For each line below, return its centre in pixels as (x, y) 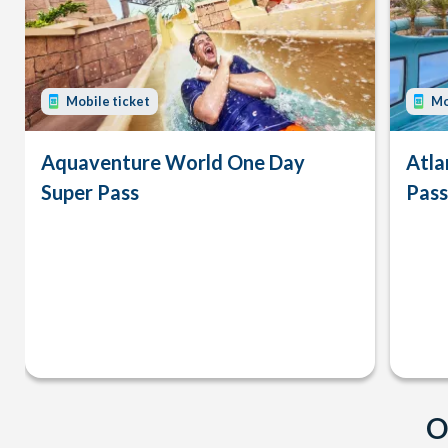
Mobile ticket (108, 101)
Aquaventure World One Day (173, 161)
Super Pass (90, 191)
